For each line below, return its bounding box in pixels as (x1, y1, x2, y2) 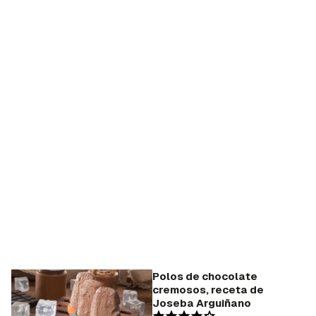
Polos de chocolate (152, 269, 257, 284)
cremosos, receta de (152, 283, 264, 297)
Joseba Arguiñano (152, 296, 251, 310)
